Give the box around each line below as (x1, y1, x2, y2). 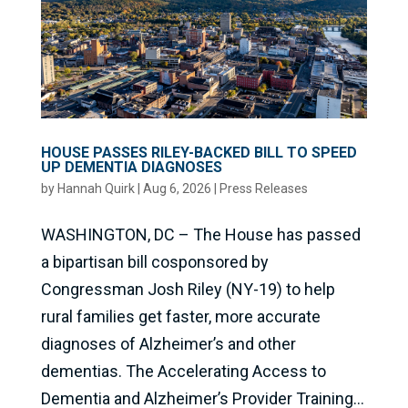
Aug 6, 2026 (142, 180, 211, 196)
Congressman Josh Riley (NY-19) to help (40, 279, 335, 299)
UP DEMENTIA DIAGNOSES (40, 158, 222, 176)
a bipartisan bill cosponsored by (40, 251, 269, 271)
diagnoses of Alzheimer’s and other (40, 333, 296, 353)
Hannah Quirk (56, 180, 135, 196)
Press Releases (219, 180, 308, 196)
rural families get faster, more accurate (40, 306, 321, 326)
